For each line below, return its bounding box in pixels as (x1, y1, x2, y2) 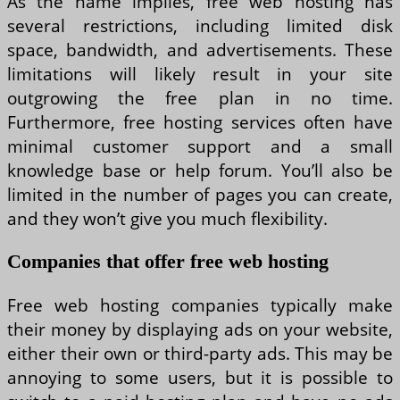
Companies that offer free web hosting (7, 250, 329, 273)
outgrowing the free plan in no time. (7, 85, 393, 110)
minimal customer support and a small (7, 133, 393, 158)
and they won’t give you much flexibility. (7, 205, 328, 230)
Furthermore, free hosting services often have (7, 109, 393, 134)
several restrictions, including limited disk (7, 12, 393, 37)
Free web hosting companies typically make (7, 293, 393, 318)
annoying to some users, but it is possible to (7, 365, 393, 390)
